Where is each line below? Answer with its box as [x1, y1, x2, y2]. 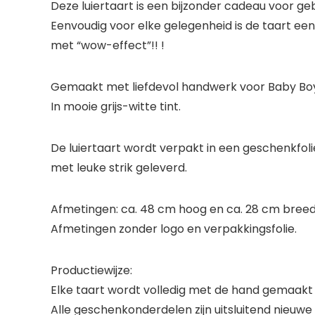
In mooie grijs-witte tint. [51, 98, 181, 115]
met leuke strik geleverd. [51, 159, 187, 176]
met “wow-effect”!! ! [51, 37, 165, 53]
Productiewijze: [51, 262, 132, 278]
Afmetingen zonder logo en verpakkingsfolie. [51, 220, 297, 237]
